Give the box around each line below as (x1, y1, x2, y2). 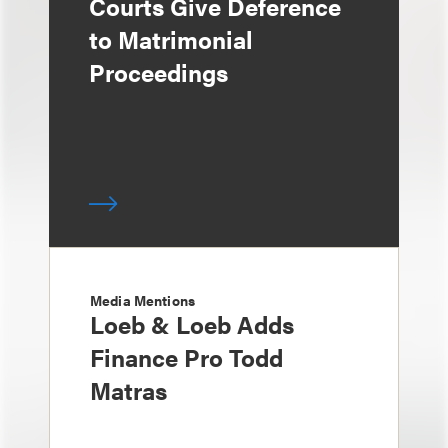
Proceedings (89, 55, 228, 89)
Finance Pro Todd (90, 340, 283, 374)
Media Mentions (90, 290, 195, 310)
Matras (90, 373, 167, 407)
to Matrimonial (89, 22, 253, 56)
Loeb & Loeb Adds (90, 307, 294, 341)
